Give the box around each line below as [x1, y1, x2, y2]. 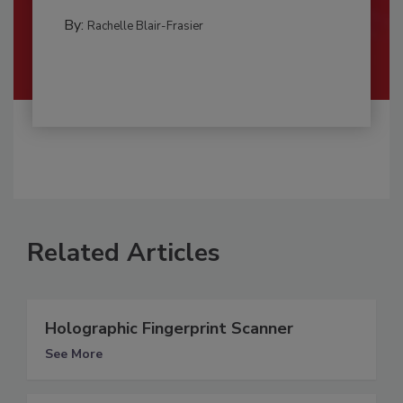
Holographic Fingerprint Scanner [45, 317, 293, 339]
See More [45, 345, 103, 363]
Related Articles [27, 235, 220, 270]
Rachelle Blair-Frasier [86, 17, 203, 34]
